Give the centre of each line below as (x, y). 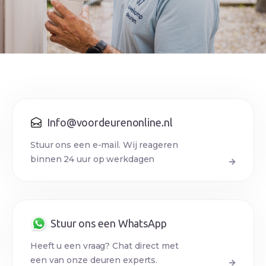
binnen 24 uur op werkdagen (93, 159)
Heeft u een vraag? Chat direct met (104, 246)
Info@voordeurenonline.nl (110, 122)
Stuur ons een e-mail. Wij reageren (104, 145)
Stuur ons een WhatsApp (109, 223)
